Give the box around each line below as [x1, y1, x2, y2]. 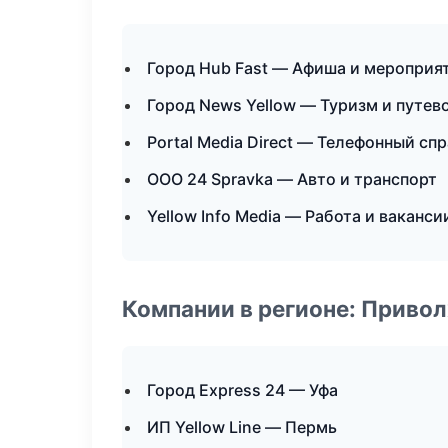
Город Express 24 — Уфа [147, 380, 338, 400]
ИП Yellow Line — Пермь [147, 417, 337, 437]
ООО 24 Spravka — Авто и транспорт [147, 169, 437, 189]
